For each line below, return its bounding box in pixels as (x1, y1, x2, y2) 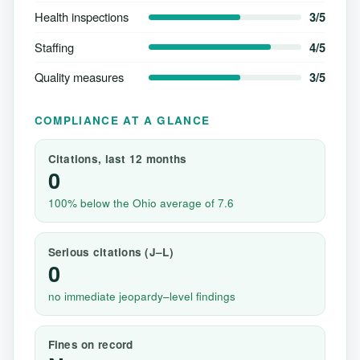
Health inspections (34, 8, 129, 26)
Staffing (34, 38, 74, 55)
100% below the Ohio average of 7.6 (47, 194, 234, 211)
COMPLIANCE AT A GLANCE (34, 112, 211, 128)
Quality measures (34, 68, 124, 86)
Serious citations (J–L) (47, 243, 174, 260)
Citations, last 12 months (47, 151, 187, 167)
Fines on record (47, 337, 133, 353)
